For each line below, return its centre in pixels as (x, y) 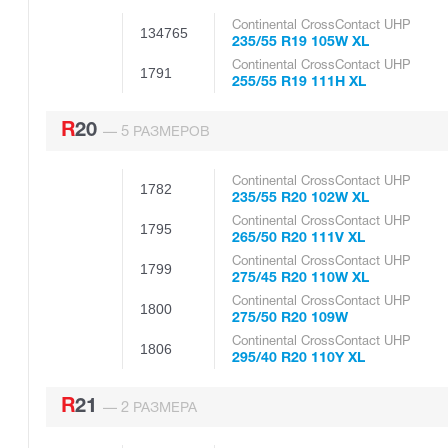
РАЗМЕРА (163, 408)
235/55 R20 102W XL (300, 198)
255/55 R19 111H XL (299, 82)
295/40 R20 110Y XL (298, 358)
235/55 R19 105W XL (300, 42)
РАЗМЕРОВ (169, 132)
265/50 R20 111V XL (298, 238)
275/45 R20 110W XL (300, 278)
